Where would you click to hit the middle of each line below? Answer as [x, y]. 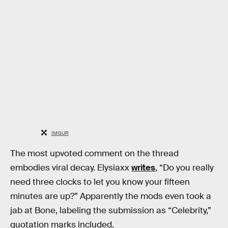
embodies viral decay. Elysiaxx [71, 168]
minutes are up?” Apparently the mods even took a [111, 196]
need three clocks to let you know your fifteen [100, 182]
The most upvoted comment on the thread [94, 154]
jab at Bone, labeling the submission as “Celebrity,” [111, 211]
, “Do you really [184, 168]
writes [143, 168]
